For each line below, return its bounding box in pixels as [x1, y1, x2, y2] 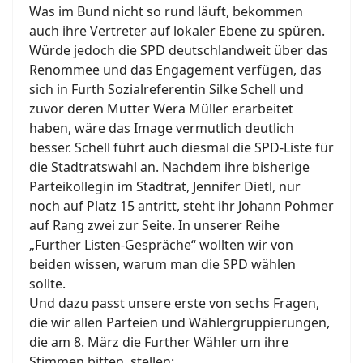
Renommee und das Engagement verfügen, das [29, 61, 322, 79]
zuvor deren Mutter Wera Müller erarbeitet [29, 100, 293, 118]
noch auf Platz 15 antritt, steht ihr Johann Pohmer [29, 197, 334, 216]
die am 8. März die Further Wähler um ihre [29, 333, 288, 352]
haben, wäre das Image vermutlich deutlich [29, 119, 294, 138]
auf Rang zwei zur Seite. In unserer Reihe [29, 216, 280, 235]
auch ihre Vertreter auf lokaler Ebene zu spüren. [29, 22, 325, 41]
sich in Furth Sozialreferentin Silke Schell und [29, 80, 304, 99]
